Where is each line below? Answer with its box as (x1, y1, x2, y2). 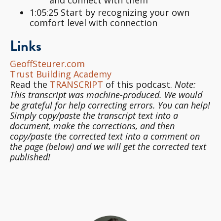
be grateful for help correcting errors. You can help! (10, 99, 210, 111)
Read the (10, 78, 50, 90)
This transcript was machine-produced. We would (10, 88, 202, 101)
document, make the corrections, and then (10, 119, 175, 132)
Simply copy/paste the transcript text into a (10, 109, 178, 121)
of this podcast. (103, 78, 175, 90)
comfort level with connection (30, 16, 157, 29)
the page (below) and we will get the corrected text (10, 140, 206, 152)
